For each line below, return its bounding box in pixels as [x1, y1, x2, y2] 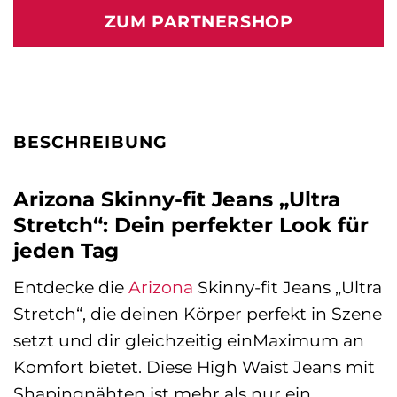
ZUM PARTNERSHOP [104, 12, 293, 33]
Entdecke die [13, 276, 128, 299]
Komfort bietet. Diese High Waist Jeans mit [13, 356, 375, 378]
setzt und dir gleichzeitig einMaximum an [13, 330, 364, 352]
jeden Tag [13, 237, 119, 263]
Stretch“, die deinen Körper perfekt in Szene [13, 303, 382, 325]
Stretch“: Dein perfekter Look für [13, 212, 369, 237]
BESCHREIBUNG [13, 131, 167, 153]
